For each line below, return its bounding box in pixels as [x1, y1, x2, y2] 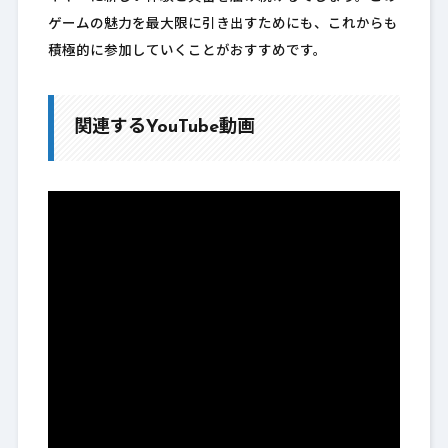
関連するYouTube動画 [73, 118, 255, 138]
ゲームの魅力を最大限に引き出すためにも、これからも [47, 18, 398, 32]
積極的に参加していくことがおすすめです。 [47, 45, 327, 59]
